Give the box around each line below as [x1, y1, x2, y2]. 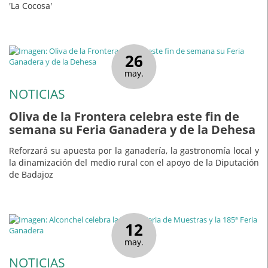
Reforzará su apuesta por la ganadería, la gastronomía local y [9, 144, 259, 156]
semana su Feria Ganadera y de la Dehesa [9, 121, 255, 138]
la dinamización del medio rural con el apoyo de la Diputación [9, 156, 259, 168]
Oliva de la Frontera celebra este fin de [9, 108, 239, 125]
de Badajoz [9, 168, 53, 180]
